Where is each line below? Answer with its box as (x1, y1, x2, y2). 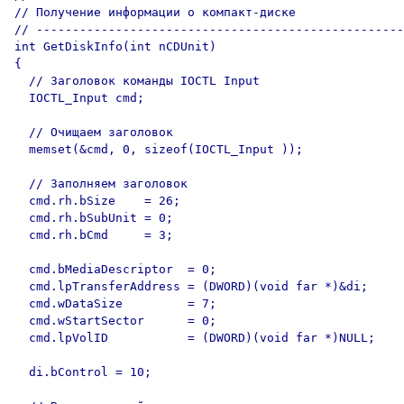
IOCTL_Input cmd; (14, 91, 144, 105)
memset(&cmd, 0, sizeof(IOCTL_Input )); (14, 142, 303, 156)
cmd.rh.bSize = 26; (14, 194, 180, 207)
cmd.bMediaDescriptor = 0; (14, 262, 216, 276)
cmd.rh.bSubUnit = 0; (14, 211, 173, 225)
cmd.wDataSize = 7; (14, 297, 216, 310)
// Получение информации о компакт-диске (14, 5, 296, 19)
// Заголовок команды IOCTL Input (14, 74, 260, 87)
